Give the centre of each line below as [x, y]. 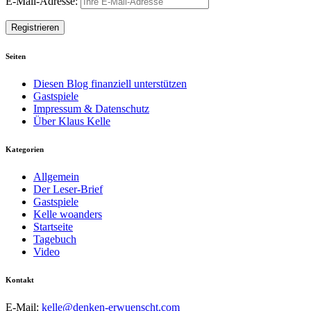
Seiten [16, 56]
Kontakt [20, 279]
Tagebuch [55, 239]
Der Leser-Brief [68, 189]
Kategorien [25, 149]
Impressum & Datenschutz [91, 108]
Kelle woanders [68, 214]
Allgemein [56, 176]
